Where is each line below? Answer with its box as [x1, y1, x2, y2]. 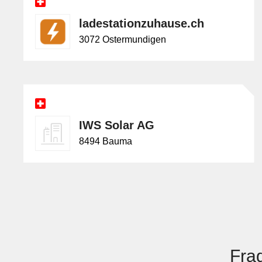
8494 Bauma [79, 136, 132, 147]
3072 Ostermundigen [79, 35, 166, 45]
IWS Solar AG [79, 119, 154, 132]
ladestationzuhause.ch [79, 17, 204, 30]
